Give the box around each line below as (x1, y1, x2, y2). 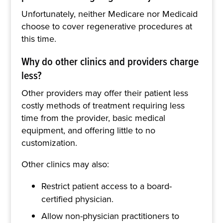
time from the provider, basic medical (21, 111, 165, 124)
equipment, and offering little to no (21, 123, 155, 137)
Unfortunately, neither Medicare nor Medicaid (21, 7, 198, 20)
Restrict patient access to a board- (41, 179, 172, 193)
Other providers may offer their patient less (21, 86, 188, 100)
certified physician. (41, 192, 113, 206)
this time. (21, 32, 56, 45)
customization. (21, 136, 77, 149)
